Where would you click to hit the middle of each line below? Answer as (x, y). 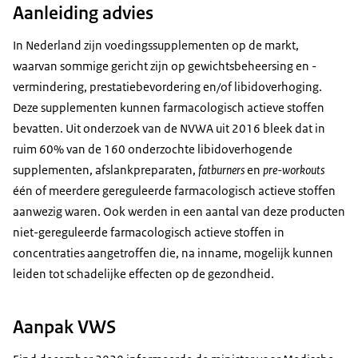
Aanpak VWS (64, 326)
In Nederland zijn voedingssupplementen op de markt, (156, 45)
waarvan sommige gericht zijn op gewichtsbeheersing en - (165, 66)
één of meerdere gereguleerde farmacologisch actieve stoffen (174, 190)
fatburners (221, 169)
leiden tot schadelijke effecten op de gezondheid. (143, 273)
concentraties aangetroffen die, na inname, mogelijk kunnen (173, 253)
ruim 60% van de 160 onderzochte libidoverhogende (153, 149)
